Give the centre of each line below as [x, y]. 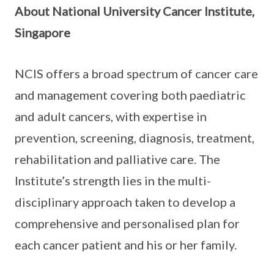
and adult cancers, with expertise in [111, 117]
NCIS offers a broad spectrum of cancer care [136, 74]
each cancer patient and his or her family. [126, 245]
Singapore [43, 33]
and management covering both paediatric [130, 95]
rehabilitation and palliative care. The [117, 159]
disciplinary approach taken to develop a [125, 202]
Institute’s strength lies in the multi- [113, 181]
